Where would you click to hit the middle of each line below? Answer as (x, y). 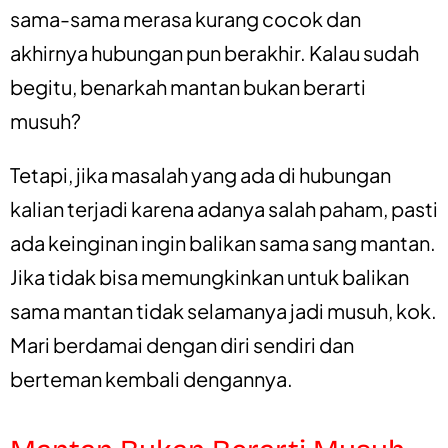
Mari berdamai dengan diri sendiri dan (182, 344)
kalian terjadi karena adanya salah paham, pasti (224, 208)
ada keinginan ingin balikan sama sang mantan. (223, 242)
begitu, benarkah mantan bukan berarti (188, 86)
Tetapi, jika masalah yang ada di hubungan (200, 174)
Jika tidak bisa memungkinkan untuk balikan (209, 276)
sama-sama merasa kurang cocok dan (185, 18)
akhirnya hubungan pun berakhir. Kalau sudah (214, 52)
